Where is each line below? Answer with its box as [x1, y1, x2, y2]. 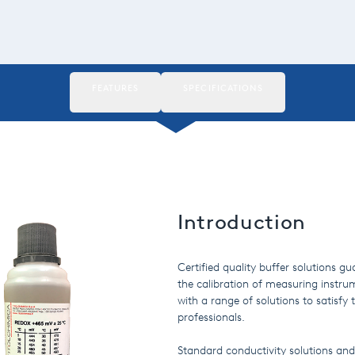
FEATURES [91, 83, 139, 94]
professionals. [177, 311, 245, 324]
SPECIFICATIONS [183, 83, 264, 94]
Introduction [177, 208, 306, 235]
